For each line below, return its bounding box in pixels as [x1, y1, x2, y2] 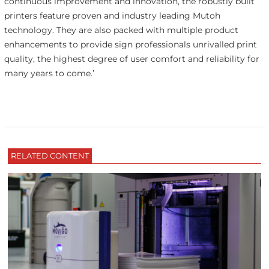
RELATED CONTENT [11, 151, 89, 161]
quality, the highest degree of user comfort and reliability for [4, 53, 259, 64]
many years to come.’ [4, 67, 94, 79]
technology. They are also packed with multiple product [4, 24, 238, 35]
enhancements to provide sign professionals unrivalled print [4, 38, 257, 50]
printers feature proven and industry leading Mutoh [4, 10, 220, 21]
